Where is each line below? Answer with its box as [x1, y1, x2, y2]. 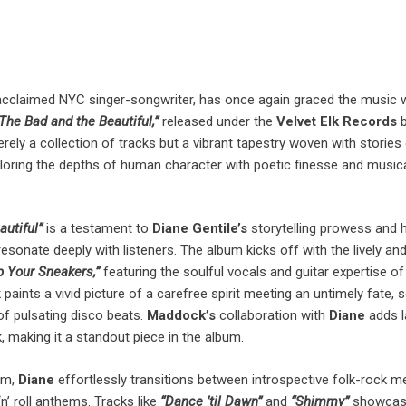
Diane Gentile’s [152, 220, 251, 237]
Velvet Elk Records [273, 112, 397, 130]
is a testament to [46, 220, 152, 237]
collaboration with [219, 307, 329, 324]
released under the [162, 112, 273, 130]
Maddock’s [147, 307, 219, 324]
